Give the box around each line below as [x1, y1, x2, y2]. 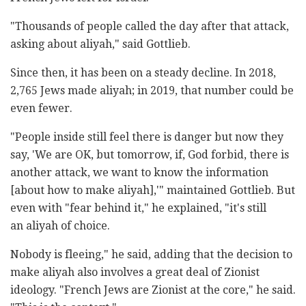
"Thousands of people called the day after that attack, [10, 19, 289, 33]
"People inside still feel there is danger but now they [10, 130, 283, 143]
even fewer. [10, 101, 72, 115]
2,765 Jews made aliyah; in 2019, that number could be [10, 83, 294, 97]
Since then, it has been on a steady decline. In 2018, [10, 66, 276, 79]
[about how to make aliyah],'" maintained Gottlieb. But [10, 183, 295, 197]
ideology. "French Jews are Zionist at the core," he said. [10, 283, 296, 296]
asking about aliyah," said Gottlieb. [10, 37, 191, 51]
